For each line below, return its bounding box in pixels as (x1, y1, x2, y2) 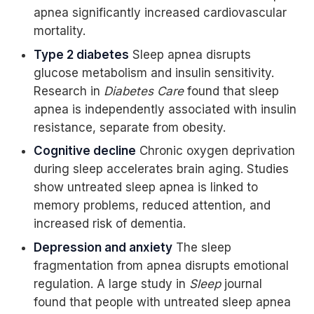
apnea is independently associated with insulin (33, 102, 296, 116)
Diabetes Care (103, 83, 184, 98)
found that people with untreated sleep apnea (33, 295, 291, 310)
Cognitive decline (33, 144, 136, 158)
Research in (33, 83, 104, 98)
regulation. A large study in (33, 277, 189, 292)
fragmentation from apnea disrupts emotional (33, 259, 289, 273)
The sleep (172, 240, 231, 255)
